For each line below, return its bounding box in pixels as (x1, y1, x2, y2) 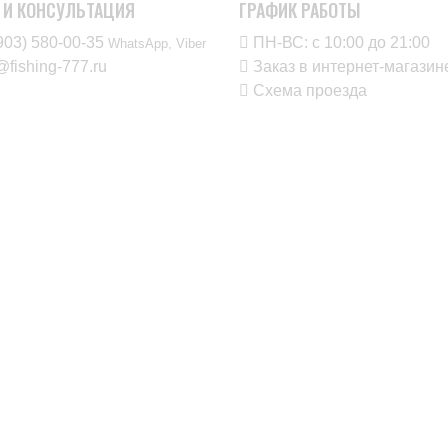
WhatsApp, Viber (108, 36, 206, 51)
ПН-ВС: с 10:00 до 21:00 (249, 34, 430, 51)
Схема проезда (249, 82, 367, 99)
